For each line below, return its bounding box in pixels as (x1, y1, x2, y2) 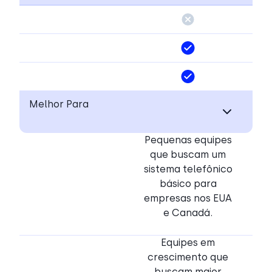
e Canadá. (163, 207, 212, 219)
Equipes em (161, 237, 215, 249)
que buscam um (150, 149, 226, 161)
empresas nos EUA (144, 192, 232, 205)
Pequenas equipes (144, 134, 232, 146)
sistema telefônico (143, 163, 233, 175)
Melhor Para (29, 98, 89, 110)
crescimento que (148, 251, 228, 263)
